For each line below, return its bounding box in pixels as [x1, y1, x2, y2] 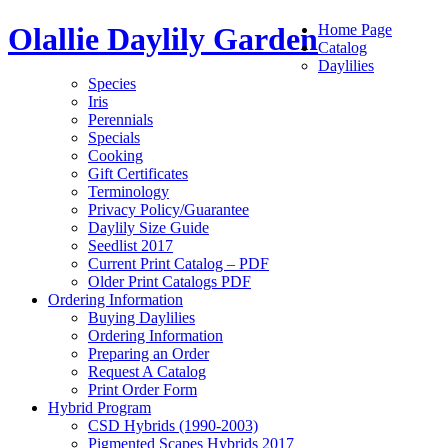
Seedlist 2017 [88, 237, 173, 255]
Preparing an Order [88, 345, 209, 363]
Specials [88, 129, 140, 147]
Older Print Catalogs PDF [88, 273, 251, 291]
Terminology [88, 183, 169, 201]
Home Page [318, 21, 392, 39]
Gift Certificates [88, 165, 188, 183]
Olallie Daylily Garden [8, 21, 318, 58]
